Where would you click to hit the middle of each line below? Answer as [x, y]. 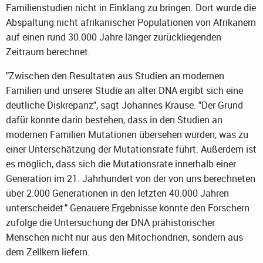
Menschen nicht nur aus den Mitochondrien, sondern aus [124, 237]
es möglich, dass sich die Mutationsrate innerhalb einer [121, 163]
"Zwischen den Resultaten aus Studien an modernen [115, 75]
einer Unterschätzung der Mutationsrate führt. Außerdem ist [131, 149]
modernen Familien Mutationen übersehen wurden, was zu [127, 134]
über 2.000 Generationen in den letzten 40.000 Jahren [117, 193]
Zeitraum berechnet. [48, 51]
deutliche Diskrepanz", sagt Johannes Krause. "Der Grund [124, 105]
